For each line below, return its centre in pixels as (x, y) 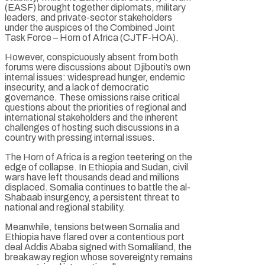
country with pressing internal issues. (80, 137)
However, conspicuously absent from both (91, 57)
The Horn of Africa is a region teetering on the (98, 157)
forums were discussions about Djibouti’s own (98, 67)
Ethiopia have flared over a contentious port (95, 237)
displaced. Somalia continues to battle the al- (98, 187)
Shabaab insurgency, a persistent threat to (92, 197)
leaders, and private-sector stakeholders (88, 17)
